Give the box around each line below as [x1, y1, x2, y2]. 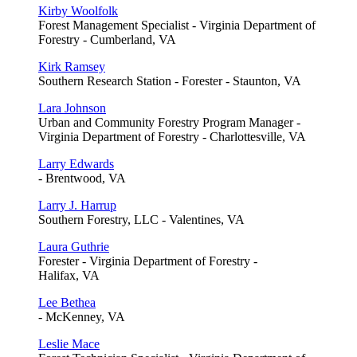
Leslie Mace [38, 336, 100, 351]
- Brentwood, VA [38, 171, 126, 185]
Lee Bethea [38, 295, 96, 309]
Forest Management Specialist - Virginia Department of [38, 18, 316, 32]
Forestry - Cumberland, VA [38, 32, 176, 46]
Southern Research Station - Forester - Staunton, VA [38, 73, 301, 88]
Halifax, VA [38, 268, 100, 282]
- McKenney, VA [38, 309, 125, 324]
